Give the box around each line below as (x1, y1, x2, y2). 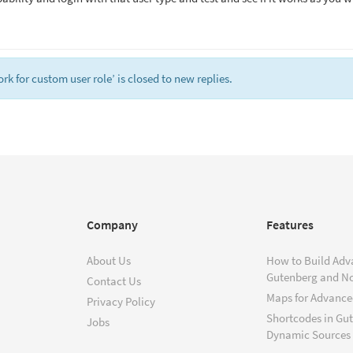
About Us (87, 253, 131, 268)
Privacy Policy (87, 294, 155, 309)
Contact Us (87, 273, 141, 288)
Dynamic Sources (266, 327, 351, 342)
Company (87, 217, 138, 232)
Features (266, 217, 314, 232)
